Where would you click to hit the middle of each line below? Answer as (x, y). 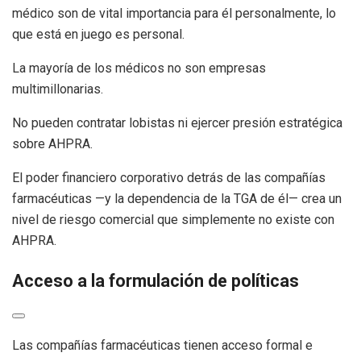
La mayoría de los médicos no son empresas (139, 68)
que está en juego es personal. (98, 35)
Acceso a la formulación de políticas (156, 280)
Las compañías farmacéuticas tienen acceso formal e (162, 346)
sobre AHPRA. (52, 144)
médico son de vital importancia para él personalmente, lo (174, 14)
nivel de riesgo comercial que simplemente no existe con (173, 220)
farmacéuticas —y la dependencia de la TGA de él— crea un (177, 199)
